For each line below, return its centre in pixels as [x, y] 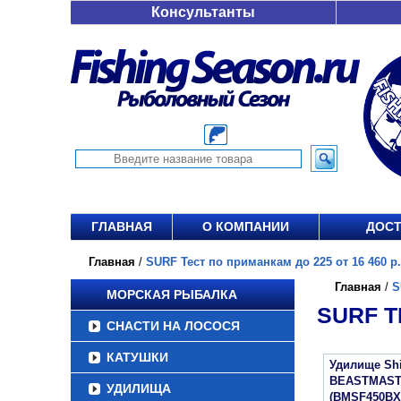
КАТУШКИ [137, 357]
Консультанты [203, 12]
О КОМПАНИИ [246, 226]
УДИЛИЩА [139, 388]
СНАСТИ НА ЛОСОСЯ [173, 326]
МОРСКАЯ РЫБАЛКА [172, 294]
